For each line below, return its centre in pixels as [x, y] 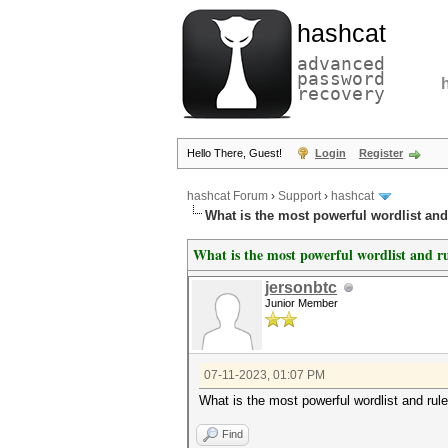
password [341, 78]
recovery [341, 93]
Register [381, 153]
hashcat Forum [227, 196]
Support [299, 196]
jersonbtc [301, 287]
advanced [341, 63]
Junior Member [301, 303]
